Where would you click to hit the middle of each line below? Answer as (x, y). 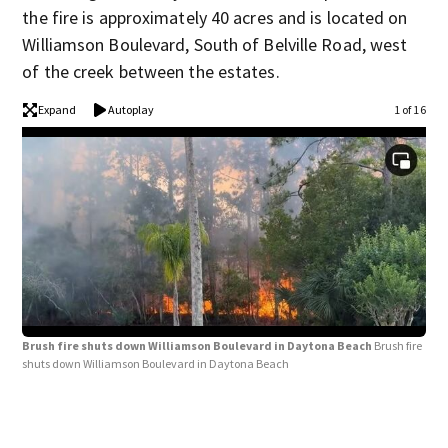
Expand (57, 109)
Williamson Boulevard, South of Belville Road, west (215, 44)
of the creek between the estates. (151, 71)
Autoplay (131, 109)
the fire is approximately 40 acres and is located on (215, 17)
